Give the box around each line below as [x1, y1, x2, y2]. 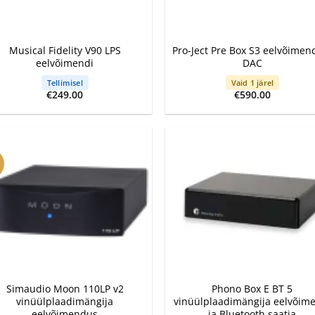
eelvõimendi [36, 56, 94, 70]
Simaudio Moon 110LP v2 [6, 281, 124, 295]
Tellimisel [46, 77, 83, 88]
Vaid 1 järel [231, 77, 274, 88]
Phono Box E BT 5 [212, 281, 293, 295]
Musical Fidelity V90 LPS [8, 44, 121, 58]
